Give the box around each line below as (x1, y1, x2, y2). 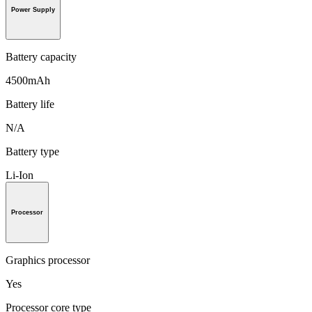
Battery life (6, 98, 54, 111)
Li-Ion (6, 169, 33, 182)
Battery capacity (6, 51, 77, 63)
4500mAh (6, 75, 50, 87)
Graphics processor (6, 253, 90, 266)
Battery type (6, 146, 59, 158)
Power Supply (11, 6, 55, 13)
